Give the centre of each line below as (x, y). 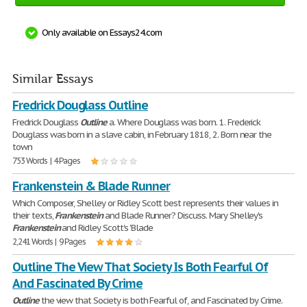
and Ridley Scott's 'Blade (106, 228)
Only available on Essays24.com (102, 33)
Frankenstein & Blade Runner (91, 186)
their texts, (34, 216)
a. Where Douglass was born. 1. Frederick (184, 122)
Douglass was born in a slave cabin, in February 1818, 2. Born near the (142, 135)
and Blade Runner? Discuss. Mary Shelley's (183, 216)
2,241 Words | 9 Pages (49, 242)
